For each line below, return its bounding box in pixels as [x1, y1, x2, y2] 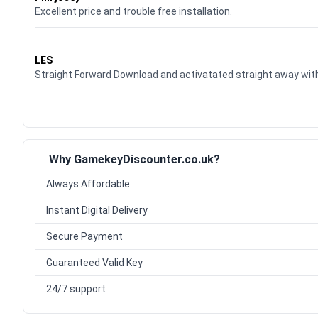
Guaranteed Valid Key [46, 257, 143, 269]
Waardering [34, 37, 92, 51]
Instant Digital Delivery [46, 204, 148, 216]
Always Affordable [46, 178, 130, 190]
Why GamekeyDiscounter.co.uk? [49, 153, 220, 167]
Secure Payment [46, 231, 123, 243]
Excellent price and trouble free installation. [35, 6, 232, 18]
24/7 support [46, 283, 106, 295]
